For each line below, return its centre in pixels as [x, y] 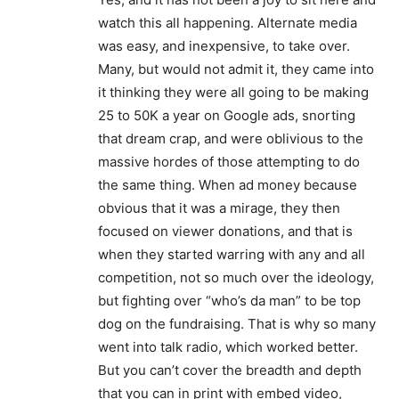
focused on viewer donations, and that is [225, 232]
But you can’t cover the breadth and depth [230, 370]
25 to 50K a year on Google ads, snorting [227, 116]
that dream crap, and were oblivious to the [231, 139]
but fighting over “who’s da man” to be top [229, 301]
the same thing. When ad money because [228, 185]
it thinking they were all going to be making [233, 93]
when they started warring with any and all [232, 255]
